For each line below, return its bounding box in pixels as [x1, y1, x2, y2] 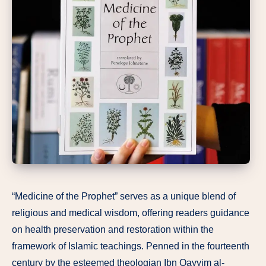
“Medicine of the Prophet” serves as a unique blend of [12, 191, 236, 201]
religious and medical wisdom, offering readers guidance [12, 207, 249, 218]
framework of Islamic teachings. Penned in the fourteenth [12, 240, 249, 251]
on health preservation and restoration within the [12, 224, 214, 235]
